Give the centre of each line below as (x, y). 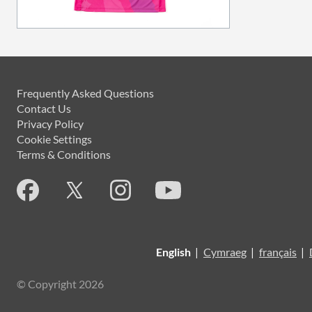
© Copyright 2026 (60, 284)
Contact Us (44, 108)
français (278, 252)
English (173, 252)
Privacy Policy (50, 124)
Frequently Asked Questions (85, 93)
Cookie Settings (54, 139)
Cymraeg (225, 252)
